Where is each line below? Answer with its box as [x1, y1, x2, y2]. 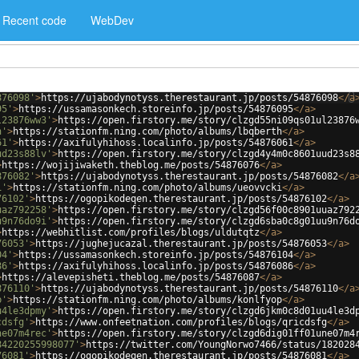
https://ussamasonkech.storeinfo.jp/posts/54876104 [18, 249, 293, 260]
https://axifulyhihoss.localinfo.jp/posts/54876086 [18, 260, 293, 272]
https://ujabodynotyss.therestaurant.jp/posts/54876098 [41, 92, 338, 103]
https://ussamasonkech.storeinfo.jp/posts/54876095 [18, 103, 293, 115]
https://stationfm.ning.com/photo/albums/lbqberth [13, 126, 282, 137]
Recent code [2, 12, 67, 28]
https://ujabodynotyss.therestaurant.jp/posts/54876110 [41, 283, 338, 294]
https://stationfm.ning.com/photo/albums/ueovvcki [13, 182, 282, 193]
